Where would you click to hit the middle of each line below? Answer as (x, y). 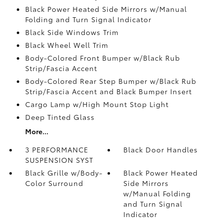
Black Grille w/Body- (64, 172)
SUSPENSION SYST (59, 160)
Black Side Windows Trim (72, 32)
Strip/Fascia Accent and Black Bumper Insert (108, 91)
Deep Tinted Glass (60, 117)
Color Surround (54, 183)
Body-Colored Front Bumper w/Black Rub (102, 57)
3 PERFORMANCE (56, 149)
